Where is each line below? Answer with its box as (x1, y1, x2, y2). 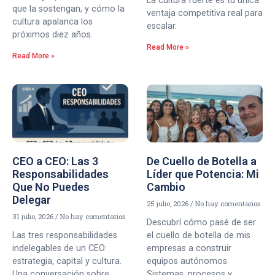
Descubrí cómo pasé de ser (147, 217, 256, 228)
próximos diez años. (12, 29, 93, 41)
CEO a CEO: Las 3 (12, 154, 98, 168)
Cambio (147, 180, 185, 193)
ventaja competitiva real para (147, 8, 263, 19)
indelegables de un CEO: (12, 242, 107, 254)
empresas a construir (147, 242, 231, 254)
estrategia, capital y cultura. (12, 255, 122, 266)
